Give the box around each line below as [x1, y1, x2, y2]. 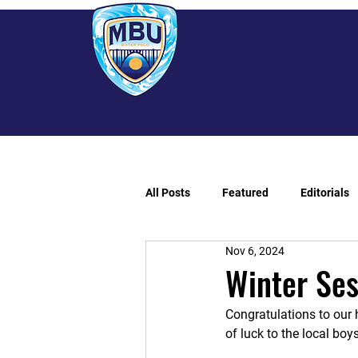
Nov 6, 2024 [225, 244, 284, 257]
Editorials [300, 185, 349, 199]
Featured [222, 185, 268, 199]
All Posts [145, 185, 190, 199]
